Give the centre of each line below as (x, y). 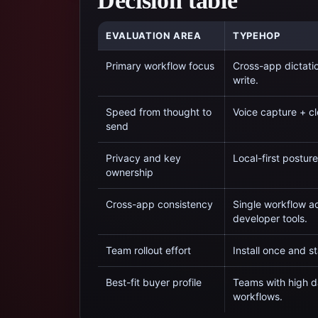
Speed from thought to (159, 112)
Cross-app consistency (159, 204)
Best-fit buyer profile (154, 282)
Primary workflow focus (160, 66)
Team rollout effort (148, 250)
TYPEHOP (257, 35)
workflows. (258, 296)
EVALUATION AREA (154, 35)
